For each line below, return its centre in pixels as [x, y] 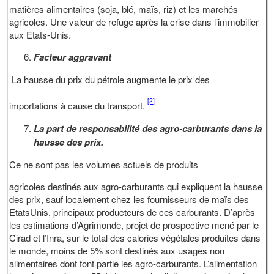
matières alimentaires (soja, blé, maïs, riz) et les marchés [124, 9]
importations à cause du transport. [79, 106]
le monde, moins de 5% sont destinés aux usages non [117, 250]
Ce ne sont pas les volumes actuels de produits [104, 164]
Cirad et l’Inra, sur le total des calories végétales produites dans [135, 237]
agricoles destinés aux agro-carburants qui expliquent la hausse [136, 186]
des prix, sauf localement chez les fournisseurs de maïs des [129, 199]
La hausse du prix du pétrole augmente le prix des [111, 80]
